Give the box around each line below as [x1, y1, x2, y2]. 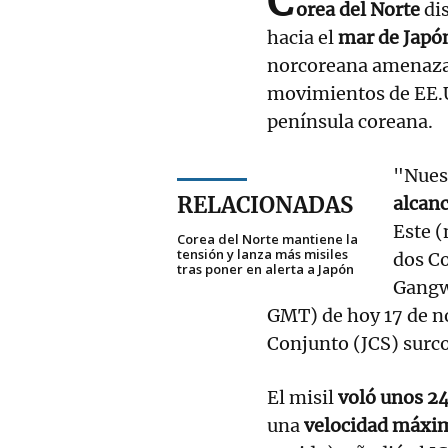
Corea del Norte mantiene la [177, 229, 358, 248]
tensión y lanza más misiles [177, 244, 348, 263]
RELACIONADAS [177, 190, 353, 219]
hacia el [267, 25, 338, 49]
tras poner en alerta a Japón [177, 259, 354, 278]
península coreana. [267, 109, 433, 133]
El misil [267, 385, 338, 409]
